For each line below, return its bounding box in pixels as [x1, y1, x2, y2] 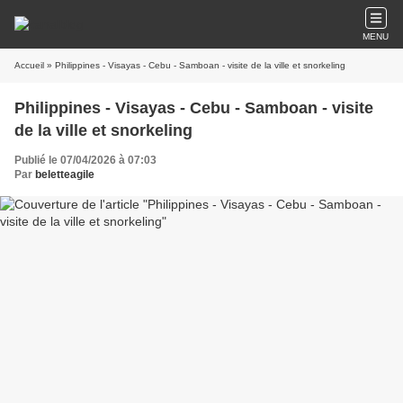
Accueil [14, 60, 44, 70]
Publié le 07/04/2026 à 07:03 [14, 154, 157, 166]
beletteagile [35, 168, 94, 181]
